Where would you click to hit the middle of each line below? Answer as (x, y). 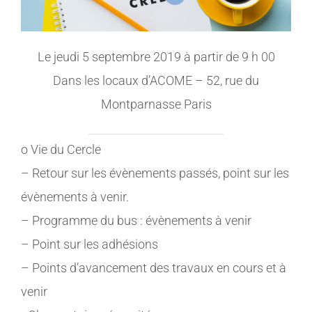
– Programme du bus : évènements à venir (136, 221)
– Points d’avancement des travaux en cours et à (153, 268)
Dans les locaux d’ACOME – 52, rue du (156, 81)
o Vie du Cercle (61, 150)
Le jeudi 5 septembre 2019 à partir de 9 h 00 (156, 57)
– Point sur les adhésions (89, 244)
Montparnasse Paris (156, 104)
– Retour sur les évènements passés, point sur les (155, 173)
